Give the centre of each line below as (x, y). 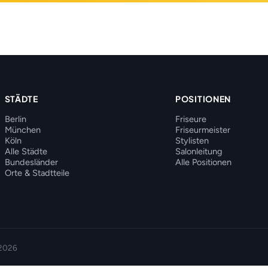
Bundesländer (31, 162)
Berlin (15, 119)
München (22, 130)
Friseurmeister (203, 130)
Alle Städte (26, 151)
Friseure (191, 119)
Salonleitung (199, 151)
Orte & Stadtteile (37, 173)
